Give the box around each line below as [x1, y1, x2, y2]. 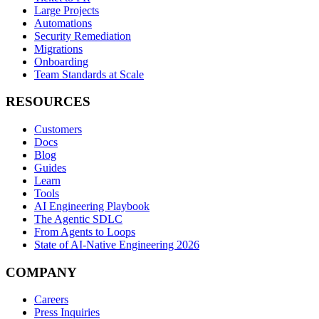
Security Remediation [34, 29, 131, 42]
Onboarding [34, 55, 88, 68]
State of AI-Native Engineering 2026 [34, 238, 199, 251]
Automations [34, 16, 92, 29]
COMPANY [6, 264, 77, 280]
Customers [34, 122, 82, 135]
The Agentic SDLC [34, 212, 122, 225]
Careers [34, 293, 68, 306]
